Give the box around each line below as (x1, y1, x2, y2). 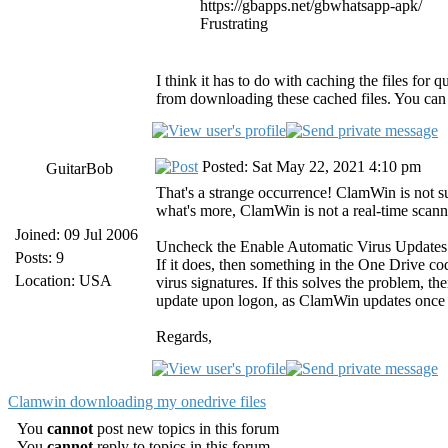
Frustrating (200, 15, 268, 32)
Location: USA (15, 272, 112, 289)
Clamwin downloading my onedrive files (8, 393, 266, 410)
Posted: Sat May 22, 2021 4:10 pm (198, 158, 421, 175)
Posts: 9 (15, 249, 64, 266)
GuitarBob (46, 160, 114, 177)
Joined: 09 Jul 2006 (15, 226, 138, 243)
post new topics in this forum (93, 420, 279, 437)
